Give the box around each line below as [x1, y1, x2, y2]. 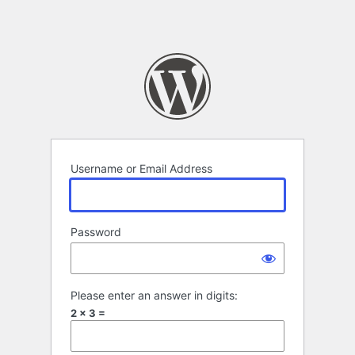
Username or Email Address [71, 162, 212, 176]
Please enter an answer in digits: [71, 288, 238, 303]
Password [71, 225, 121, 239]
